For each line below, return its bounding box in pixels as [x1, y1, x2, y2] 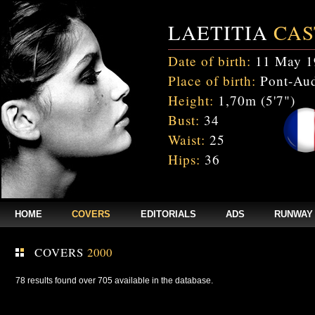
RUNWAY [274, 209, 313, 219]
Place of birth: [168, 72, 256, 89]
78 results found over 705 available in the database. [15, 276, 213, 285]
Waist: [168, 131, 205, 148]
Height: [168, 91, 214, 109]
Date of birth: [168, 52, 251, 70]
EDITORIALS [140, 209, 196, 219]
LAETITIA [168, 19, 274, 46]
